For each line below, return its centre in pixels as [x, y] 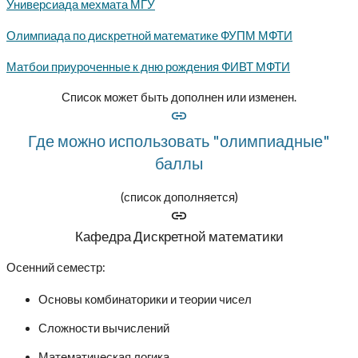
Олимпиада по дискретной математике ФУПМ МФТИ [149, 36]
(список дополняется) [179, 197]
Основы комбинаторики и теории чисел [145, 300]
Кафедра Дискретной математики [179, 236]
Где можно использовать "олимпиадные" [179, 141]
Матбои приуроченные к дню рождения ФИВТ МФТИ [148, 66]
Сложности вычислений [104, 328]
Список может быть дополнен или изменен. [179, 97]
